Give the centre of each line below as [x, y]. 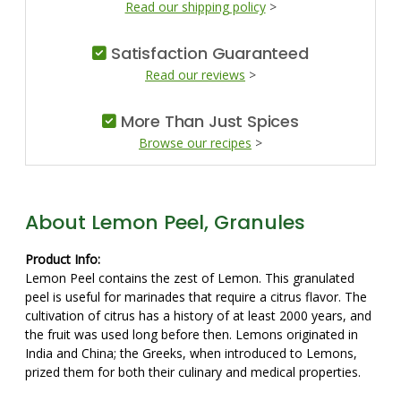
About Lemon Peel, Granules [165, 222]
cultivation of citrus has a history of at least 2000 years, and [198, 315]
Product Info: [63, 259]
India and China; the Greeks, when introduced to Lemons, [191, 353]
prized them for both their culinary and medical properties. [195, 371]
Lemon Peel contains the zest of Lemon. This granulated [190, 277]
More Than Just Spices [207, 121]
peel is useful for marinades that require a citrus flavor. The [196, 296]
